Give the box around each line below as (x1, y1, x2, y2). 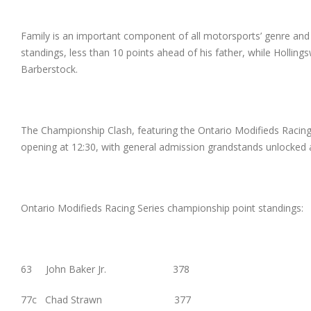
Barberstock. (21, 62, 78, 76)
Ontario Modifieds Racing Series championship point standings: (21, 201, 303, 215)
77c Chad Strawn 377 (21, 293, 191, 307)
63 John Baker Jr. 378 (21, 262, 190, 276)
